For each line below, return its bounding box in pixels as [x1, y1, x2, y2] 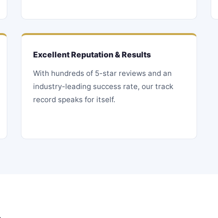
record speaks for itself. [33, 95, 115, 104]
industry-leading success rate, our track [33, 82, 173, 91]
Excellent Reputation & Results [33, 50, 151, 59]
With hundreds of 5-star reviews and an [33, 69, 172, 78]
